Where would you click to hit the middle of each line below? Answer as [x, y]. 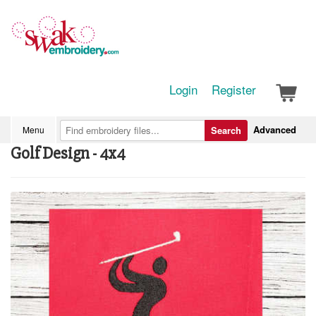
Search [226, 130]
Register [234, 89]
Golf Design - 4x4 [68, 153]
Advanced [275, 129]
